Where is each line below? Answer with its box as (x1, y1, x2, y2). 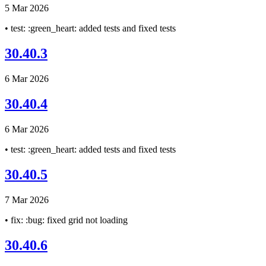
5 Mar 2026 (5, 3, 49, 14)
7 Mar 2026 (5, 194, 49, 205)
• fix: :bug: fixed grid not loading (5, 214, 128, 225)
